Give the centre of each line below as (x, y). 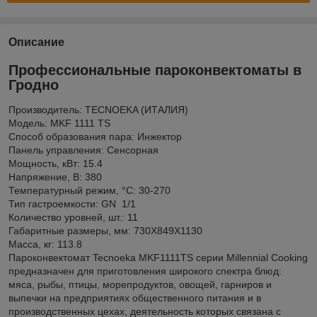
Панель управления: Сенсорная (83, 150)
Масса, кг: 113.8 (45, 244)
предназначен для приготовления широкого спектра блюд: (145, 271)
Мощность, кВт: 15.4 (56, 164)
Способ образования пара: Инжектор (95, 137)
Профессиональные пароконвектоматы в (155, 70)
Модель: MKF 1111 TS (59, 123)
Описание (36, 42)
